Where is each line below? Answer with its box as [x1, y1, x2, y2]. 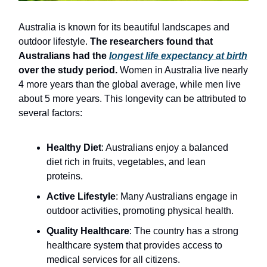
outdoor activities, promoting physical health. [46, 205, 234, 216]
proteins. [46, 170, 83, 181]
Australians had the [18, 50, 109, 61]
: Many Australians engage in [116, 191, 238, 201]
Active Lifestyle [46, 191, 116, 201]
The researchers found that [90, 36, 213, 46]
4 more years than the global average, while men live [18, 79, 241, 89]
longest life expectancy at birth [109, 50, 247, 61]
